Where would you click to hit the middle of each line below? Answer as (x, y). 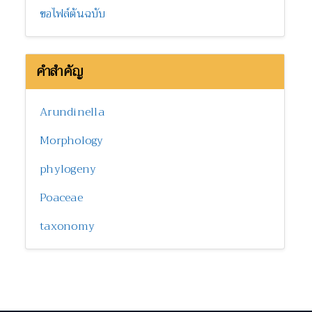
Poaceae (61, 198)
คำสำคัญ (60, 72)
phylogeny (68, 170)
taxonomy (67, 227)
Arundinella (72, 112)
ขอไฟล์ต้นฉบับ (73, 14)
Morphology (72, 141)
